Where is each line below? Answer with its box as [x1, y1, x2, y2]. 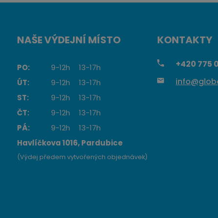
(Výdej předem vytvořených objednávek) [17, 152, 147, 161]
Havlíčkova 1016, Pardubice [17, 137, 123, 148]
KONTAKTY [157, 33, 212, 47]
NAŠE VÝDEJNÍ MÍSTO [17, 33, 121, 47]
